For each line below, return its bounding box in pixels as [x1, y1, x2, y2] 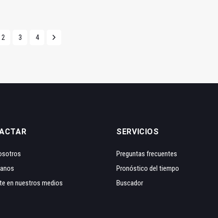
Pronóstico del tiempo [116, 164, 179, 173]
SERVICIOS [116, 127, 159, 137]
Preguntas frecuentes [116, 149, 177, 159]
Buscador [116, 179, 143, 188]
